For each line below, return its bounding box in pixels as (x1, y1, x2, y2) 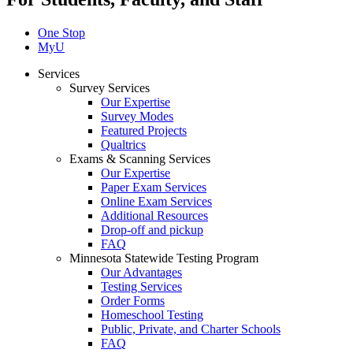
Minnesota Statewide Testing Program (69, 251, 258, 266)
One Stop (38, 26, 85, 40)
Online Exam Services (101, 195, 212, 209)
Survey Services (69, 81, 150, 95)
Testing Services (101, 280, 182, 294)
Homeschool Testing (101, 308, 203, 322)
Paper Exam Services (101, 180, 206, 195)
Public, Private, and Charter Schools (101, 322, 281, 336)
